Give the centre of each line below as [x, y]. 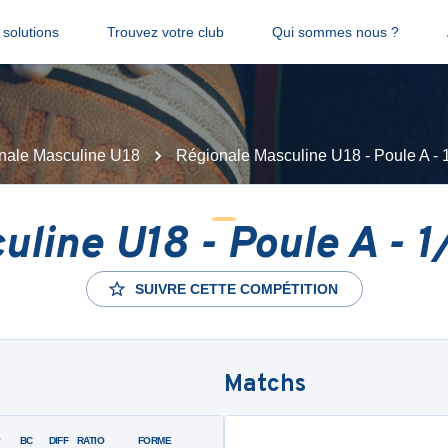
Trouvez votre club [165, 32]
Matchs [265, 385]
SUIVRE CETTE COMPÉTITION [236, 289]
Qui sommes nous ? [335, 32]
